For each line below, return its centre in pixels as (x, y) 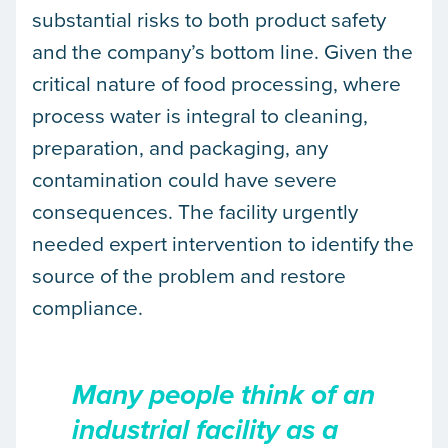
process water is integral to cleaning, (200, 115)
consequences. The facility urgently (195, 211)
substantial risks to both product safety (209, 19)
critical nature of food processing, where (216, 83)
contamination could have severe (184, 179)
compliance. (87, 307)
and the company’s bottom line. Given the (222, 51)
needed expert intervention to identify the (223, 243)
